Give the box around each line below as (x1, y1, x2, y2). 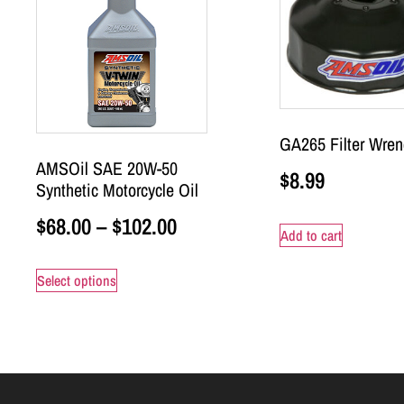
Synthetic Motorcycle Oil (36, 177, 198, 202)
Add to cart (280, 225, 342, 245)
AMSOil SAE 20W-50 (36, 155, 178, 180)
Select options (37, 271, 116, 290)
